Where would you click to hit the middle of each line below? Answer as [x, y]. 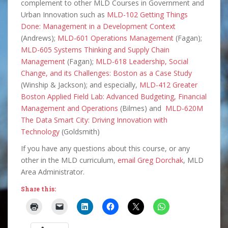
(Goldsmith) [80, 132]
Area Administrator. [53, 172]
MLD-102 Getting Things [147, 15]
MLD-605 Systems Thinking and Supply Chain [95, 50]
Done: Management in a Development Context [98, 26]
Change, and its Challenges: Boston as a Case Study [106, 73]
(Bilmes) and [142, 108]
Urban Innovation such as [64, 15]
